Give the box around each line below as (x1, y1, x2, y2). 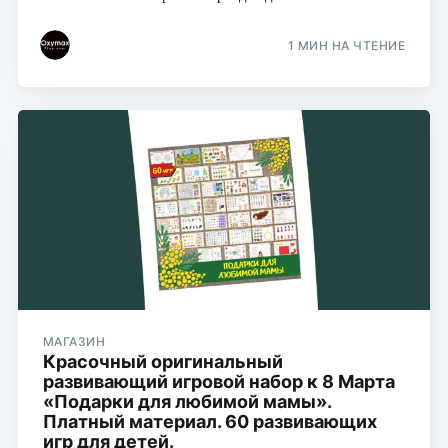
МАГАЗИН (42, 333, 106, 349)
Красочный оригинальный (42, 350, 283, 372)
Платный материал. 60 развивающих (42, 410, 377, 432)
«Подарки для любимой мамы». (42, 390, 331, 412)
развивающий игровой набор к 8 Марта (42, 370, 395, 392)
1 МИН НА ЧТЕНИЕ (287, 38, 406, 54)
